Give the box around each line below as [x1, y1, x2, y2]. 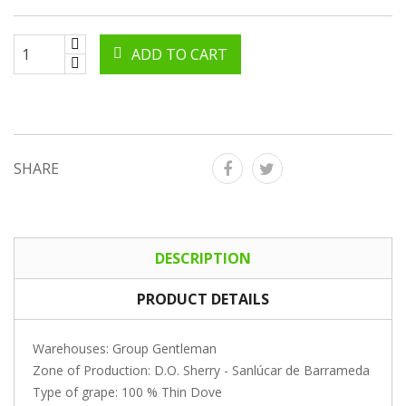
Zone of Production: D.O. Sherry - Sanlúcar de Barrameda [33, 362, 370, 380]
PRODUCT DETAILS [137, 289, 269, 310]
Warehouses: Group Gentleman [33, 340, 217, 358]
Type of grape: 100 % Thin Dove [33, 383, 222, 401]
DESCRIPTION [155, 248, 251, 269]
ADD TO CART [131, 44, 227, 65]
